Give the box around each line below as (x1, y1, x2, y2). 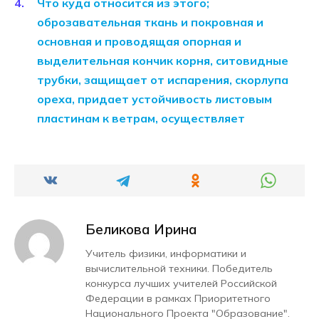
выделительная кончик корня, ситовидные (37, 53, 288, 68)
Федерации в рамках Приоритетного (85, 292, 271, 305)
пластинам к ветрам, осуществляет (37, 111, 245, 126)
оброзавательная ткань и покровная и (37, 15, 263, 30)
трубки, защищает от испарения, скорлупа (37, 73, 288, 88)
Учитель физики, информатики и (85, 247, 246, 261)
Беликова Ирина (85, 221, 197, 239)
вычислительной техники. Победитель (85, 262, 273, 276)
